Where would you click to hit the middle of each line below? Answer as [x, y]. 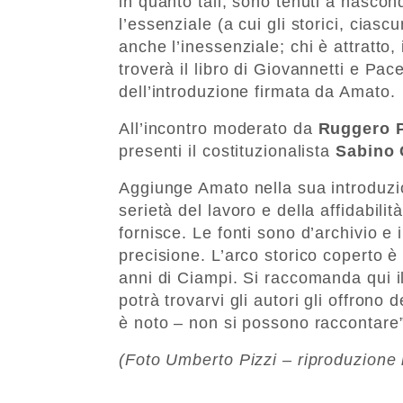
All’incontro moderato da [219, 128]
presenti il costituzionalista [227, 151]
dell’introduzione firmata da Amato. [257, 91]
